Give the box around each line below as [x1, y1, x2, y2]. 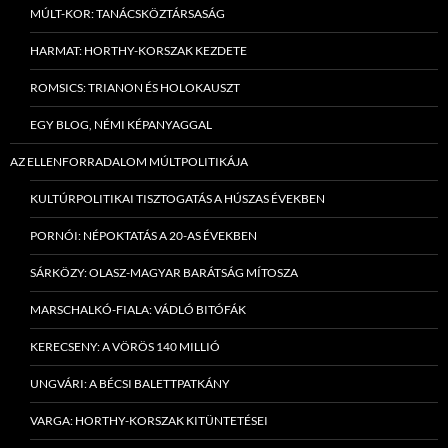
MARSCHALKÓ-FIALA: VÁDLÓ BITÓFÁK [30, 302, 246, 318]
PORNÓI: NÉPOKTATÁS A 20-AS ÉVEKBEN [30, 228, 257, 244]
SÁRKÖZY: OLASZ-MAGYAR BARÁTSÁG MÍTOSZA [30, 265, 298, 281]
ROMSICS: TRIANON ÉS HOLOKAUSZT [30, 80, 240, 96]
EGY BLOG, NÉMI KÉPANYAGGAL [30, 117, 212, 133]
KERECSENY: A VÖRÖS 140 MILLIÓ [30, 339, 220, 355]
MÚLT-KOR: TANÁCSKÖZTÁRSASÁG [30, 6, 225, 22]
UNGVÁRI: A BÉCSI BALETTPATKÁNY [30, 376, 230, 392]
